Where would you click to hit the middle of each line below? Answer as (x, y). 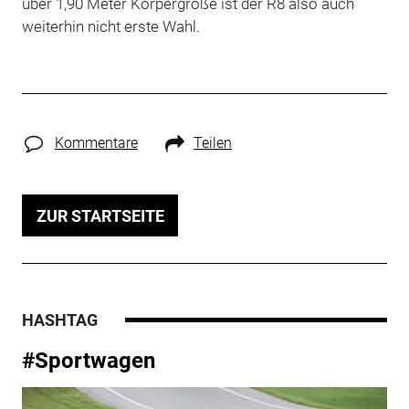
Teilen (212, 142)
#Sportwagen (88, 361)
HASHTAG (59, 320)
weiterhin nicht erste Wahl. (110, 26)
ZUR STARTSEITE (100, 215)
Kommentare (96, 142)
